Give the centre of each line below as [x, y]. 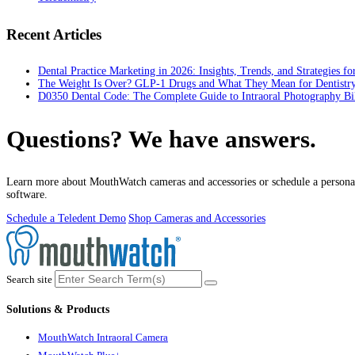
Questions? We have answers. [161, 139]
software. [27, 194]
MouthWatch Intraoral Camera [103, 338]
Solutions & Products [58, 309]
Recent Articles [54, 34]
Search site [29, 279]
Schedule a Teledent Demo [66, 218]
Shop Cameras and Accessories [197, 218]
